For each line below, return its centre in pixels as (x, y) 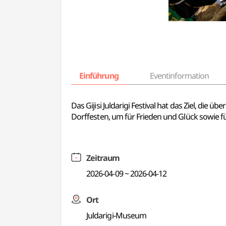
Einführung (99, 76)
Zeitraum (103, 158)
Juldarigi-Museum (116, 215)
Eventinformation (179, 76)
